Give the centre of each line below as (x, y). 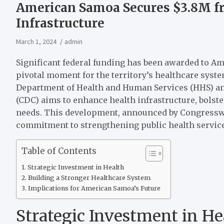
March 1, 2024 (36, 41)
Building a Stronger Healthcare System (89, 177)
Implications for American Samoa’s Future (94, 188)
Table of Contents (59, 151)
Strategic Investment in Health (75, 167)
